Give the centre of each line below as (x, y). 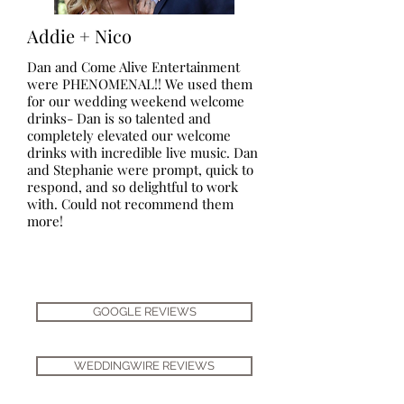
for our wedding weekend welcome (136, 101)
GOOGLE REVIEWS (144, 312)
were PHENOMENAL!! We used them (140, 84)
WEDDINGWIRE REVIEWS (144, 366)
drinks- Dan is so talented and (119, 118)
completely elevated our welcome (129, 135)
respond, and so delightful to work (133, 187)
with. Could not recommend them (130, 204)
